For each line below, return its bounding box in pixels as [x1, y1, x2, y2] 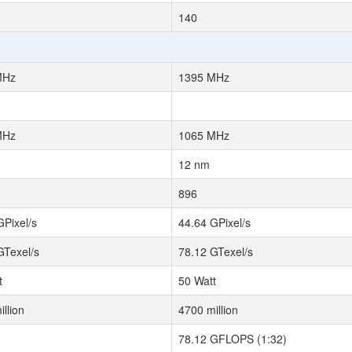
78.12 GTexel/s [178, 244, 253, 259]
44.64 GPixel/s [178, 214, 251, 230]
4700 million [178, 302, 238, 317]
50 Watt [178, 273, 216, 288]
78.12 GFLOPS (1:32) [178, 331, 287, 346]
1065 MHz [178, 127, 229, 143]
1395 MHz [178, 69, 229, 85]
